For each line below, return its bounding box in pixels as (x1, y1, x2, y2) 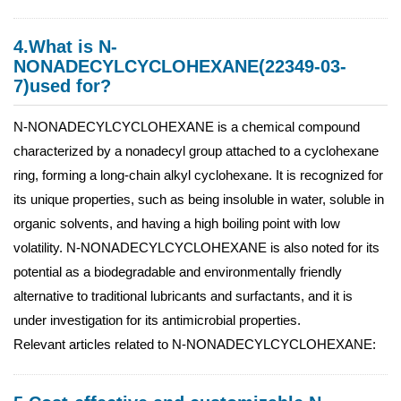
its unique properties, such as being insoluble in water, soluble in (13, 192, 384, 207)
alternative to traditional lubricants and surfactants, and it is (13, 288, 353, 303)
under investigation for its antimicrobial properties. (13, 312, 301, 328)
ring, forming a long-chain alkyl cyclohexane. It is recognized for (13, 167, 383, 183)
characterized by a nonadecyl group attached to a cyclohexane (13, 143, 379, 158)
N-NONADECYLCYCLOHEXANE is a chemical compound (13, 119, 360, 134)
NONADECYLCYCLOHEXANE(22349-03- (13, 56, 346, 76)
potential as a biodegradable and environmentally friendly (13, 264, 342, 279)
